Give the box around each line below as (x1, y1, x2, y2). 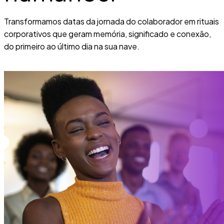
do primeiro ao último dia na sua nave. (4, 40, 139, 51)
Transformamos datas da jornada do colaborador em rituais (4, 15, 219, 26)
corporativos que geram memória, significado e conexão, (4, 28, 211, 39)
